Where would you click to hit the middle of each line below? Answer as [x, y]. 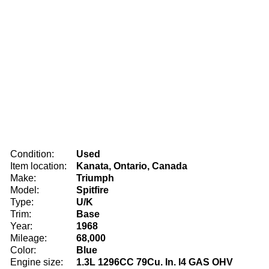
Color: [23, 250]
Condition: [32, 154]
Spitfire [92, 190]
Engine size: [37, 262]
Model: [25, 190]
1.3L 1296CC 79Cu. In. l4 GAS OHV [155, 262]
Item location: [38, 166]
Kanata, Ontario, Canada [132, 166]
